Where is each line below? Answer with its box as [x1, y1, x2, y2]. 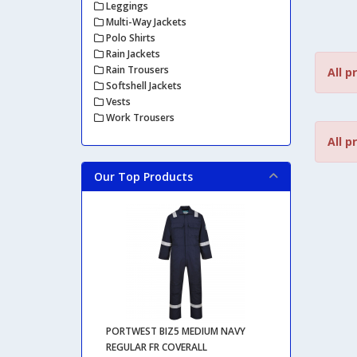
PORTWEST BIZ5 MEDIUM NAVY [106, 324, 245, 338]
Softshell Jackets [104, 78, 182, 92]
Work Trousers [104, 110, 175, 124]
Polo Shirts [104, 30, 155, 45]
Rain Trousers [104, 62, 169, 76]
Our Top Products [94, 168, 193, 184]
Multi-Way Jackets [104, 14, 186, 29]
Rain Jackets [104, 46, 160, 61]
